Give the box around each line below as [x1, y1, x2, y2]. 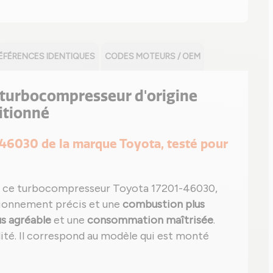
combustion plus [122, 197, 205, 211]
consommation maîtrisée [87, 213, 213, 227]
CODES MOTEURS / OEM [105, 51, 200, 62]
